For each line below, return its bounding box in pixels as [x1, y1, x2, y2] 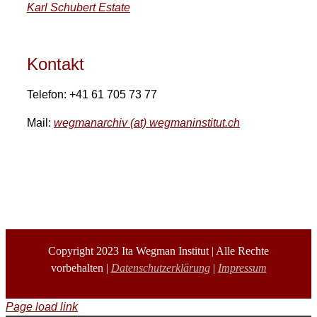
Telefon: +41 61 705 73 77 [27, 88, 157, 100]
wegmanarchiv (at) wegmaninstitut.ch [54, 116, 240, 129]
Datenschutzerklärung [110, 261, 210, 274]
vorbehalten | [50, 261, 111, 274]
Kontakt [27, 54, 84, 74]
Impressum [217, 261, 267, 274]
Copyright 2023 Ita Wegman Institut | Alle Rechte [48, 244, 269, 257]
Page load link [6, 300, 78, 313]
